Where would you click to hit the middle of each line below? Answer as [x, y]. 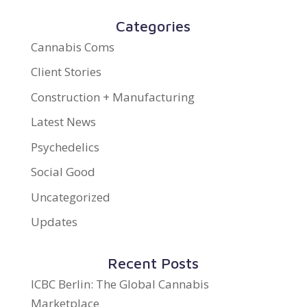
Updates [54, 222]
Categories [153, 26]
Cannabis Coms [72, 47]
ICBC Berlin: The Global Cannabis [120, 284]
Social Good [63, 172]
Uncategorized [70, 197]
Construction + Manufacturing [112, 97]
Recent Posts [153, 263]
